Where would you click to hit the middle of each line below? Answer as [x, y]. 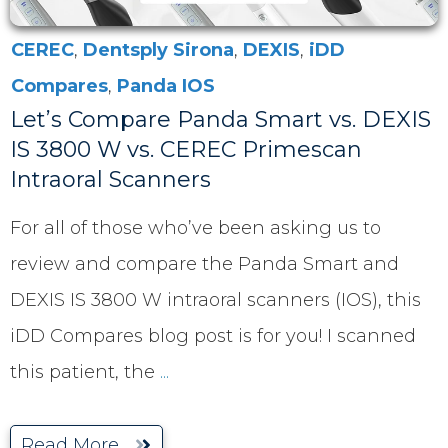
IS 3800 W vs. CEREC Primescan [186, 150]
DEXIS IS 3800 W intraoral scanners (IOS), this [215, 300]
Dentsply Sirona [158, 50]
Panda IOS [166, 86]
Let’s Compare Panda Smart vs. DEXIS [220, 120]
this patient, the [85, 372]
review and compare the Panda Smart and [204, 264]
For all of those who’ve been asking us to [195, 228]
